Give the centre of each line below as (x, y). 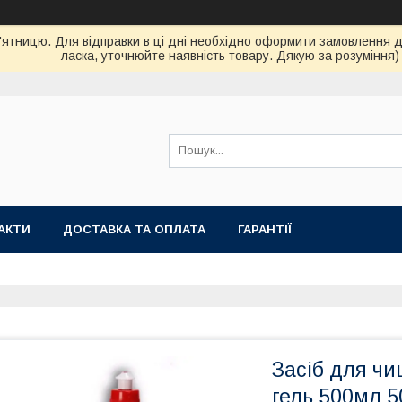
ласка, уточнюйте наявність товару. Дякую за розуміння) (230, 56)
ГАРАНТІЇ (265, 229)
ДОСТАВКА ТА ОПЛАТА (134, 229)
